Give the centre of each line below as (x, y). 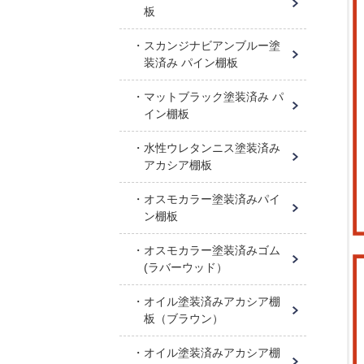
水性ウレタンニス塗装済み (212, 148)
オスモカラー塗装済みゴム (212, 250)
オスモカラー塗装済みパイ (212, 199)
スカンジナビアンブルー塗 (212, 45)
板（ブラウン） (184, 318)
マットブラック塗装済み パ (214, 97)
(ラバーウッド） (186, 267)
